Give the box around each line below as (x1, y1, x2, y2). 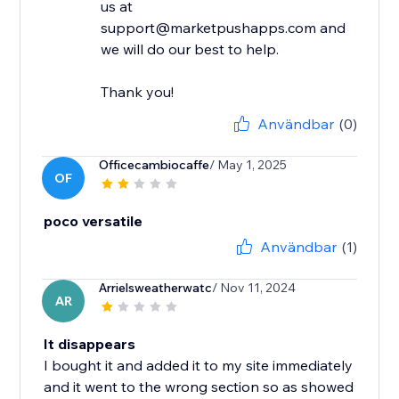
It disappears (44, 335, 136, 354)
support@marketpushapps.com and (101, 19, 346, 37)
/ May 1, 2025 (209, 157, 288, 174)
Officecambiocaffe (99, 157, 210, 174)
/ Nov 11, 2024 (212, 280, 297, 297)
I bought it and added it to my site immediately (44, 356, 354, 375)
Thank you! (101, 83, 175, 102)
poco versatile (44, 212, 143, 231)
